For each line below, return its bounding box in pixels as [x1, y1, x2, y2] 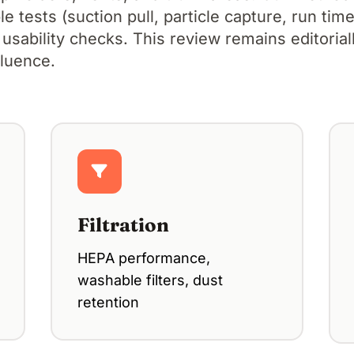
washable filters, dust [77, 271, 223, 288]
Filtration [77, 213, 169, 236]
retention [77, 293, 139, 311]
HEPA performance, [77, 249, 210, 266]
